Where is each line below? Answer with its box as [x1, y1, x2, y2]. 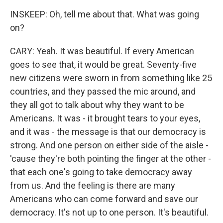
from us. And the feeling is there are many [10, 180, 175, 191]
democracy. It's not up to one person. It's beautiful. [10, 207, 209, 218]
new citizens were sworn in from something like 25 [10, 73, 212, 83]
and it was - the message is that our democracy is [10, 126, 206, 137]
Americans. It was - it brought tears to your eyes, [10, 113, 200, 123]
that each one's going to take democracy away [10, 167, 192, 177]
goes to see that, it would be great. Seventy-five [10, 59, 197, 70]
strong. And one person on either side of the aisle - [10, 140, 209, 150]
